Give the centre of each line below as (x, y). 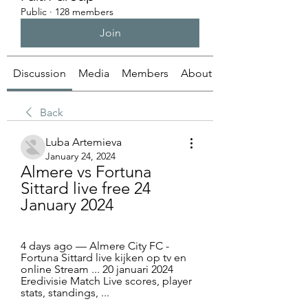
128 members (84, 12)
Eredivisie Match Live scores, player (106, 281)
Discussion (40, 73)
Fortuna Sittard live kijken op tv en (103, 257)
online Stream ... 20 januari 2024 (97, 269)
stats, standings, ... (65, 293)
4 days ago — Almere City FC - (95, 246)
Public (34, 12)
